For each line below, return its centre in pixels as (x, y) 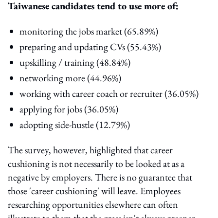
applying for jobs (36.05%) (69, 109)
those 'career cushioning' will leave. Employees (94, 191)
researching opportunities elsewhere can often (93, 204)
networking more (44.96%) (70, 78)
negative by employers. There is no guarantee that (100, 177)
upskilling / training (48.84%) (75, 62)
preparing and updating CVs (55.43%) (90, 46)
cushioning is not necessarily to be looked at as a (96, 163)
